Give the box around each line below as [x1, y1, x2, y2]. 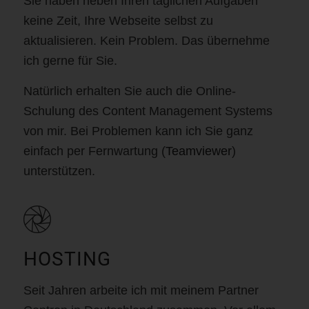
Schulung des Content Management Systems [23, 104, 272, 119]
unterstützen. [23, 164, 95, 179]
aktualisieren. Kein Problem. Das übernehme [23, 33, 270, 48]
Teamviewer [165, 144, 232, 159]
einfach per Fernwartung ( [23, 144, 166, 159]
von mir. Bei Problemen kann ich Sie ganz [23, 124, 253, 139]
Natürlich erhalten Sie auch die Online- [23, 84, 236, 99]
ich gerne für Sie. [23, 53, 117, 68]
